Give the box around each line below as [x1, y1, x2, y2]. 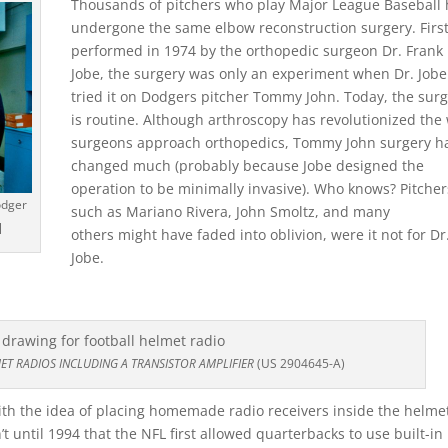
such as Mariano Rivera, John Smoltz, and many [71, 202, 390, 221]
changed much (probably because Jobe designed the [71, 156, 424, 175]
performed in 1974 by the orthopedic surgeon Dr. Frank [71, 41, 443, 60]
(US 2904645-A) [254, 355, 346, 372]
